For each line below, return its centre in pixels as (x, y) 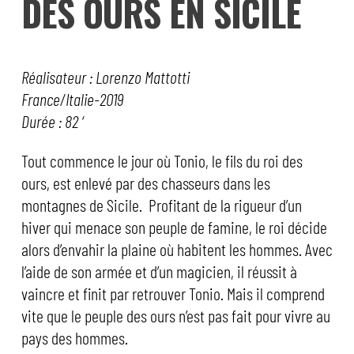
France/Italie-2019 (72, 99)
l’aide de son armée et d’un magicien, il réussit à (159, 271)
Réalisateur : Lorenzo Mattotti (105, 77)
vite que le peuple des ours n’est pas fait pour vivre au (175, 315)
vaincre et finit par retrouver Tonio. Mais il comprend (173, 293)
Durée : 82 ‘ (52, 121)
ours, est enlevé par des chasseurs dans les (145, 183)
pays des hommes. (74, 337)
